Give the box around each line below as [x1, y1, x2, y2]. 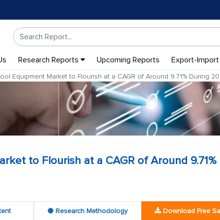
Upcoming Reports [96, 55, 160, 65]
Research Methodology [53, 207, 128, 215]
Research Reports [18, 55, 81, 65]
